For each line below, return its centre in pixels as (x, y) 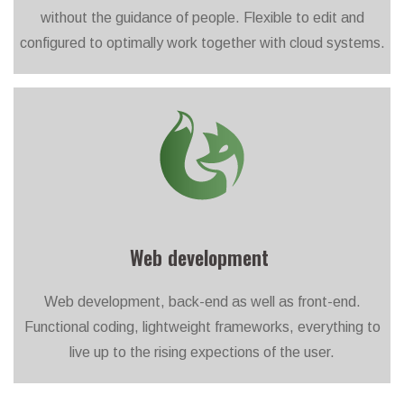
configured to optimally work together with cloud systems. (202, 42)
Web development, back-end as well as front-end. (202, 301)
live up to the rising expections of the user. (202, 352)
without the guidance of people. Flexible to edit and (202, 17)
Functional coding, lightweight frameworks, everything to (202, 326)
